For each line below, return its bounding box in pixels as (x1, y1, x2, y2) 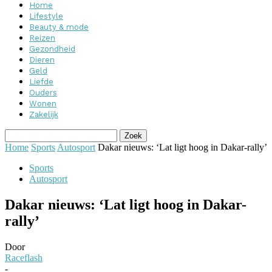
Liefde (29, 77, 53, 86)
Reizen (29, 33, 55, 42)
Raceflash (5, 252, 42, 263)
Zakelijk (29, 110, 58, 119)
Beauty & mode (29, 22, 89, 32)
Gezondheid (29, 44, 75, 53)
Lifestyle (29, 12, 63, 21)
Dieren (29, 55, 55, 64)
